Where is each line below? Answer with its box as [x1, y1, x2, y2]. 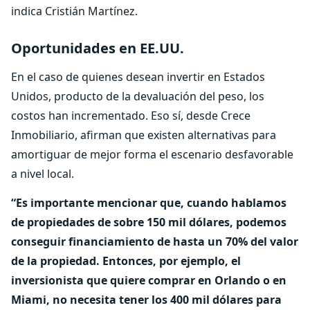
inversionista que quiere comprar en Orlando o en [11, 273, 286, 288]
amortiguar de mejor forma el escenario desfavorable [11, 147, 293, 162]
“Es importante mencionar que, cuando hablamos [11, 195, 286, 210]
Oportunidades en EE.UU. [11, 39, 184, 57]
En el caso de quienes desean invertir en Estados [11, 69, 265, 84]
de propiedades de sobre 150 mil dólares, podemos [11, 215, 286, 230]
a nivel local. [11, 166, 74, 181]
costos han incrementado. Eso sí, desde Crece [11, 108, 250, 123]
